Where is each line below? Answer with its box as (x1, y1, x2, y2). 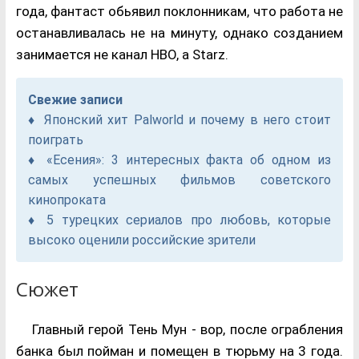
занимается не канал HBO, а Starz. (15, 46, 228, 63)
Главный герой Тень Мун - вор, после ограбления (31, 321, 344, 338)
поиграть (27, 132, 83, 148)
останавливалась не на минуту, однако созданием (15, 25, 344, 42)
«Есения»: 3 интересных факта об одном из (46, 152, 332, 168)
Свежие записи (27, 92, 123, 108)
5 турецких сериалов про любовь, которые (46, 212, 332, 228)
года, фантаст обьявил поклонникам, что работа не (15, 3, 344, 20)
